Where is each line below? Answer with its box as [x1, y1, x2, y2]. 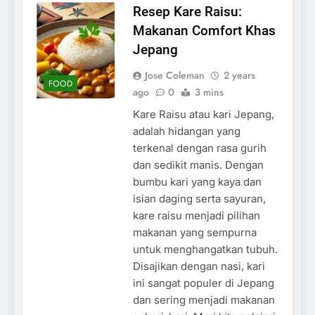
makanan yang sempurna [132, 225, 257, 239]
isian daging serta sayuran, [132, 191, 266, 205]
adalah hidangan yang [132, 124, 240, 138]
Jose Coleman [144, 67, 205, 82]
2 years [223, 67, 255, 82]
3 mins [194, 84, 224, 99]
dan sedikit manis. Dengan [132, 157, 264, 172]
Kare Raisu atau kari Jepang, [132, 107, 274, 121]
